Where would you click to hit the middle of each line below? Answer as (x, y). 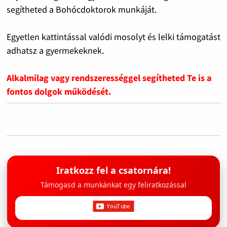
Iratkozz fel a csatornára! (113, 171)
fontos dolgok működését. (59, 92)
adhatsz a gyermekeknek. (55, 51)
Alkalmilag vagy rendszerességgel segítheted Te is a (109, 78)
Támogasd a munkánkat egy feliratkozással (113, 185)
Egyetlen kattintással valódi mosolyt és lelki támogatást (113, 37)
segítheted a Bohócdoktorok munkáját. (81, 10)
